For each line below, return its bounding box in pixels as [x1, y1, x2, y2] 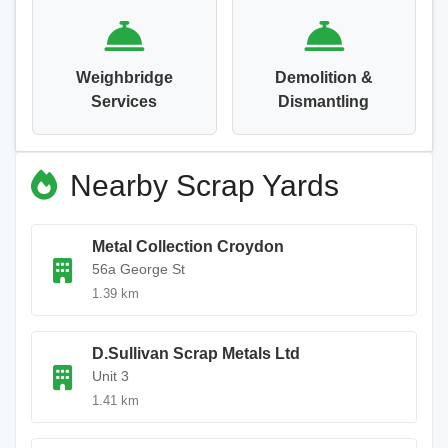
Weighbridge [75, 69, 173, 86]
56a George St [92, 261, 185, 277]
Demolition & [274, 69, 373, 86]
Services [91, 93, 158, 110]
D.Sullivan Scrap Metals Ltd [92, 345, 300, 362]
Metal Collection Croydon [92, 238, 284, 255]
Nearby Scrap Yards [62, 169, 339, 202]
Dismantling [278, 93, 370, 110]
